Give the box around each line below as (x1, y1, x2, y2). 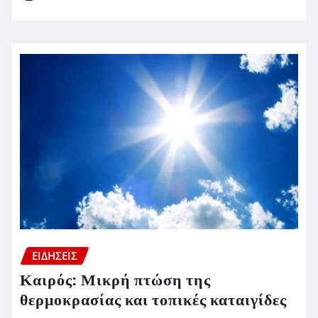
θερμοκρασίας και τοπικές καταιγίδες (20, 289, 287, 314)
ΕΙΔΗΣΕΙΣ (32, 248, 77, 263)
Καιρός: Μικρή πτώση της (20, 269, 211, 294)
